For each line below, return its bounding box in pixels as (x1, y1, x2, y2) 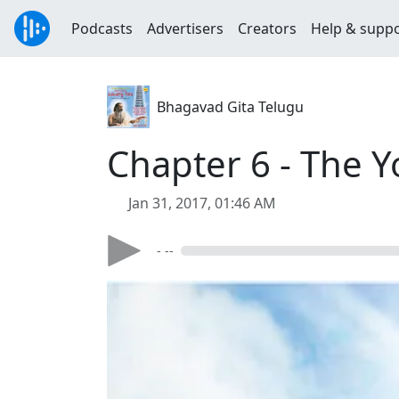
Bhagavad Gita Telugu (157, 97, 304, 117)
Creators (238, 19, 297, 38)
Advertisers (147, 19, 224, 38)
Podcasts (71, 19, 133, 38)
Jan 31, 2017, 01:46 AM (128, 193, 276, 213)
